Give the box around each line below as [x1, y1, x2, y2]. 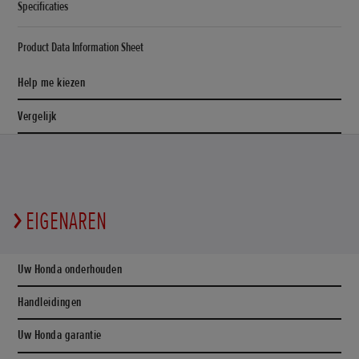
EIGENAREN [26, 205, 107, 237]
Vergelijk [18, 107, 57, 124]
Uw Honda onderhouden [18, 260, 123, 277]
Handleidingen [18, 294, 82, 311]
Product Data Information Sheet [18, 39, 144, 56]
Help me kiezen [18, 75, 86, 91]
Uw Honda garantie [18, 327, 102, 344]
